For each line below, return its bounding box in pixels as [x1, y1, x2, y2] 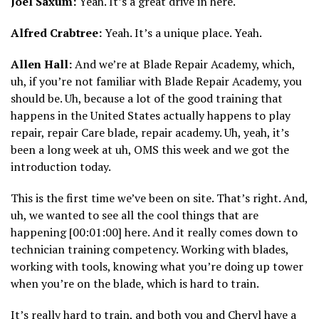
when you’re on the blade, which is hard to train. [11, 276, 259, 292]
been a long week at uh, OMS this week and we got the [11, 142, 289, 158]
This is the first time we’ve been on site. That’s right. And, [11, 190, 308, 206]
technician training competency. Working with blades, [11, 241, 288, 258]
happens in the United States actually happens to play [11, 108, 291, 124]
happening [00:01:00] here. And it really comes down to [11, 224, 298, 241]
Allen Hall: [11, 56, 72, 73]
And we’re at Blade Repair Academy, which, [72, 56, 295, 73]
